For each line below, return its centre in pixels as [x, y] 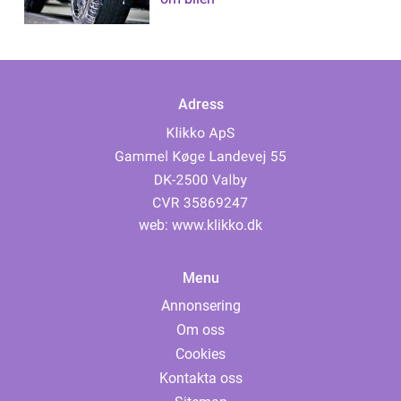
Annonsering [200, 306]
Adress [200, 105]
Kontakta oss [200, 379]
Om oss [200, 330]
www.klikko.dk [217, 226]
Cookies [200, 354]
